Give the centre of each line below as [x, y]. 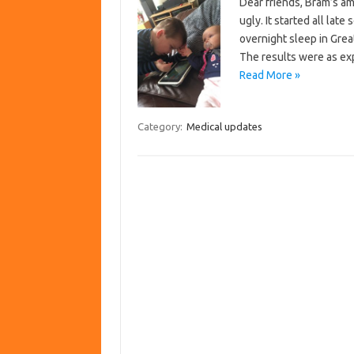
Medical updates [224, 126]
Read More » [269, 75]
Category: [161, 126]
